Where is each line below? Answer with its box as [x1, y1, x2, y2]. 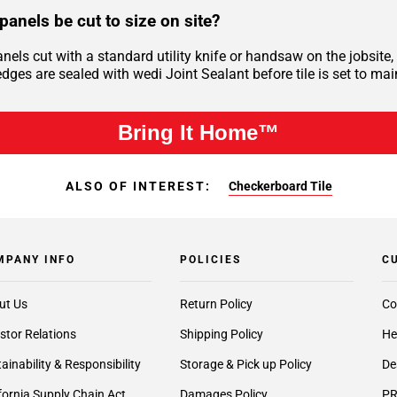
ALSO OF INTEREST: [65, 178, 211, 193]
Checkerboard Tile [228, 178, 332, 193]
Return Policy [179, 296, 253, 311]
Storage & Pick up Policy [179, 356, 312, 371]
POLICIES [179, 253, 241, 266]
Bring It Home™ [118, 120, 279, 144]
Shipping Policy [179, 326, 263, 341]
